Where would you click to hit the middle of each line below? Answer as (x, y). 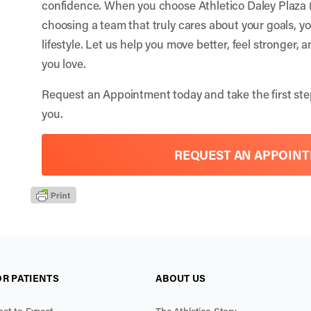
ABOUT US (181, 278)
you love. (64, 63)
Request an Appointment (106, 93)
